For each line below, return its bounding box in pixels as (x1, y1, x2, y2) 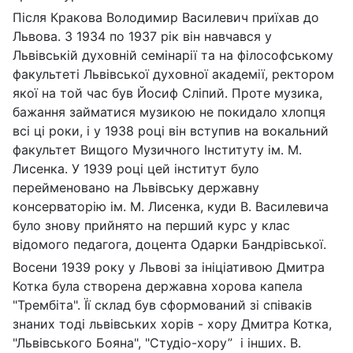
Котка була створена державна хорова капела (13, 277, 303, 294)
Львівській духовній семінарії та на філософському (13, 46, 333, 63)
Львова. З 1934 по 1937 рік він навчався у (13, 28, 272, 44)
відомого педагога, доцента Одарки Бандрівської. (13, 236, 326, 252)
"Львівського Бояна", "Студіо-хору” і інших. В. (13, 334, 301, 351)
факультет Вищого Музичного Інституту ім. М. (13, 141, 302, 158)
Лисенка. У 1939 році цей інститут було (13, 160, 259, 176)
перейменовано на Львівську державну (13, 179, 259, 195)
